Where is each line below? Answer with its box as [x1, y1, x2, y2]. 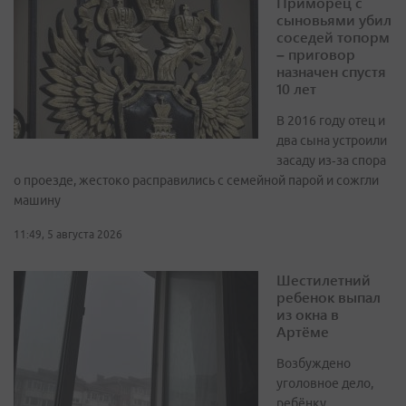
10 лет [276, 78, 316, 98]
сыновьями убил [276, 9, 391, 29]
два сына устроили [276, 132, 387, 148]
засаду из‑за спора [276, 152, 386, 168]
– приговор [276, 43, 355, 63]
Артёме [276, 321, 329, 341]
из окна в [276, 304, 339, 324]
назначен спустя [276, 61, 386, 81]
